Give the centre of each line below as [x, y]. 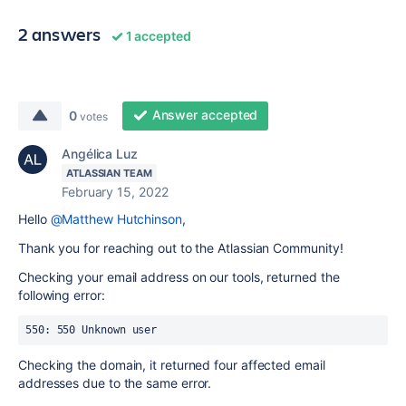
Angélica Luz [100, 154]
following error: [62, 295]
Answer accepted [205, 115]
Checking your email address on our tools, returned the [179, 277]
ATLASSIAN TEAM [109, 173]
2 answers [60, 34]
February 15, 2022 [115, 192]
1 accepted [157, 36]
